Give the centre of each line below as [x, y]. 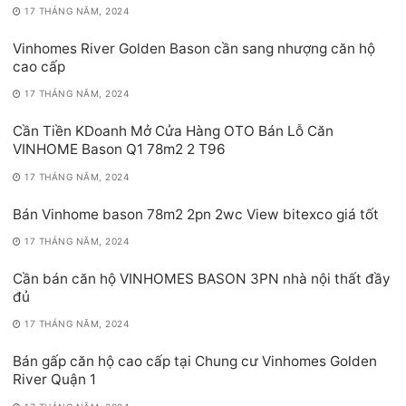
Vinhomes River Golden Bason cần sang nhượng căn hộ [194, 48]
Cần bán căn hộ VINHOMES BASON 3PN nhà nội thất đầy [202, 278]
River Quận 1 [54, 380]
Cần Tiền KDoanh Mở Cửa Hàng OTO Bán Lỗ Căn [173, 131]
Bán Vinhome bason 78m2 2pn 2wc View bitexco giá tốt [196, 214]
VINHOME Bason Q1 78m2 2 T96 [119, 150]
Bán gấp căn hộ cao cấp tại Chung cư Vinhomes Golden [195, 362]
